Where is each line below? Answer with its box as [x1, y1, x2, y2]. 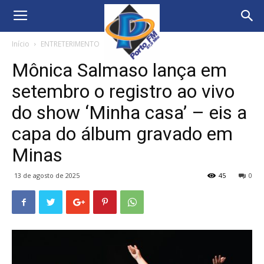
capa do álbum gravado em [12, 123, 233, 145]
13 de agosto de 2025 [14, 171, 80, 180]
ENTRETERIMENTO [41, 39, 100, 49]
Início [12, 39, 29, 49]
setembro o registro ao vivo [12, 80, 235, 103]
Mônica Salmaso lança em [12, 59, 227, 81]
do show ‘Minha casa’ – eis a [12, 101, 247, 124]
